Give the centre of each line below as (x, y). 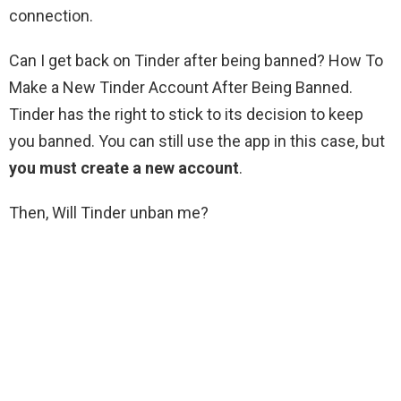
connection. (51, 16)
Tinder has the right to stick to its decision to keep (186, 115)
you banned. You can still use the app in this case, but (197, 141)
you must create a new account (124, 168)
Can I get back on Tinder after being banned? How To (196, 61)
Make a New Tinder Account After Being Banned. (181, 88)
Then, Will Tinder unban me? (109, 213)
